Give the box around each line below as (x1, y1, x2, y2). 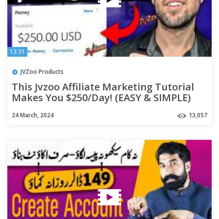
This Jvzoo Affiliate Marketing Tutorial (12, 80, 194, 94)
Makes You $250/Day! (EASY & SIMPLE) (12, 91, 191, 105)
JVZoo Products (21, 67, 64, 76)
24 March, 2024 (12, 111, 54, 120)
